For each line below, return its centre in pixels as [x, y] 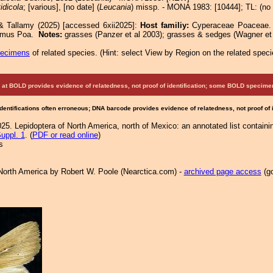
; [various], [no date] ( [61, 7]
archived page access [222, 172]
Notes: [51, 34]
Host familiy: [166, 25]
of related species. [65, 53]
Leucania [115, 7]
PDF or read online [65, 135]
